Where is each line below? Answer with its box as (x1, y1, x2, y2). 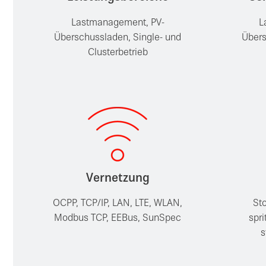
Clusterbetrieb (87, 49, 148, 58)
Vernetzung (85, 173, 150, 185)
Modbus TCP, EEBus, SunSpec (54, 214, 182, 224)
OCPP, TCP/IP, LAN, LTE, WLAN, (53, 199, 183, 209)
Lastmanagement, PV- (71, 19, 164, 28)
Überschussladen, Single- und (54, 34, 182, 43)
